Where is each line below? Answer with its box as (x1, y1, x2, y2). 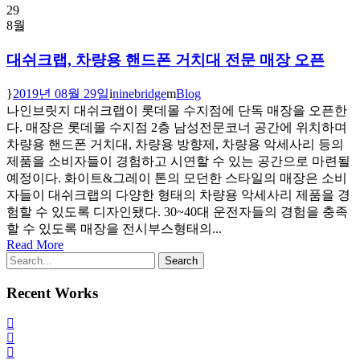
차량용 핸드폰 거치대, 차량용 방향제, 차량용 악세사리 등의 (6, 137, 344, 151)
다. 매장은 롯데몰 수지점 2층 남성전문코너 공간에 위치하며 (6, 120, 347, 134)
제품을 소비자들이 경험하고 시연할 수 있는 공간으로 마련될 (6, 153, 350, 168)
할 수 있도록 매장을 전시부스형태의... (6, 221, 222, 235)
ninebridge (112, 86, 166, 100)
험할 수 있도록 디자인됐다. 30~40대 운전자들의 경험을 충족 (6, 204, 348, 219)
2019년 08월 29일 (13, 86, 109, 100)
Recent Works (6, 284, 98, 301)
